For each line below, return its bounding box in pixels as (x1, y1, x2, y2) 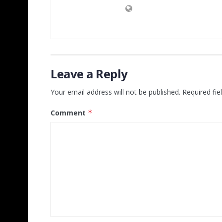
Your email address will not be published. (51, 87, 180, 97)
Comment (51, 108, 88, 118)
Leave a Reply (51, 65, 128, 82)
